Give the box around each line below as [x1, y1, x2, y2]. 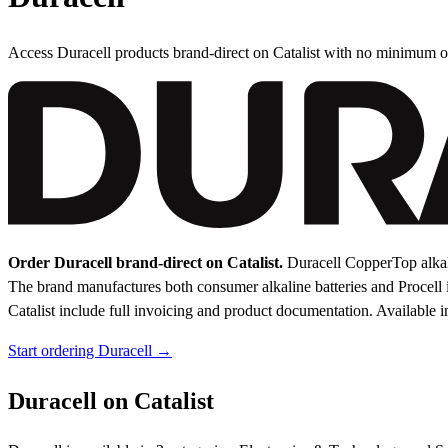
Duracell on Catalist [8, 388, 214, 415]
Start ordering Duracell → [8, 342, 172, 360]
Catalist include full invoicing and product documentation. [8, 302, 376, 320]
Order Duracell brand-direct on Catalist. [8, 254, 283, 272]
